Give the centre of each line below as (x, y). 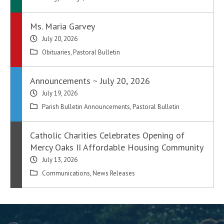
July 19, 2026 (60, 93)
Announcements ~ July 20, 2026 (90, 81)
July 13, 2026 (60, 160)
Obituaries (56, 52)
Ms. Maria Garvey (63, 26)
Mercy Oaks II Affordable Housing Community (117, 147)
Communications (66, 173)
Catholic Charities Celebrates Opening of (107, 135)
